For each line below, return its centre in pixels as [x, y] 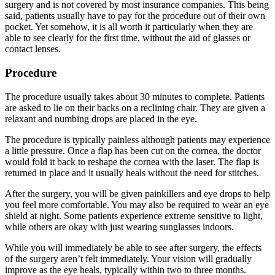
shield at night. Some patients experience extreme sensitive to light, [134, 215]
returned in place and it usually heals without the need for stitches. [132, 172]
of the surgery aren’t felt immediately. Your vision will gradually [128, 258]
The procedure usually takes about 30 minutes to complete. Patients [135, 96]
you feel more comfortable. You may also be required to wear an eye [137, 204]
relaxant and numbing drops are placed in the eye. [101, 118]
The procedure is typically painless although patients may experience [137, 139]
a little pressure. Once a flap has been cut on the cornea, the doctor [133, 150]
